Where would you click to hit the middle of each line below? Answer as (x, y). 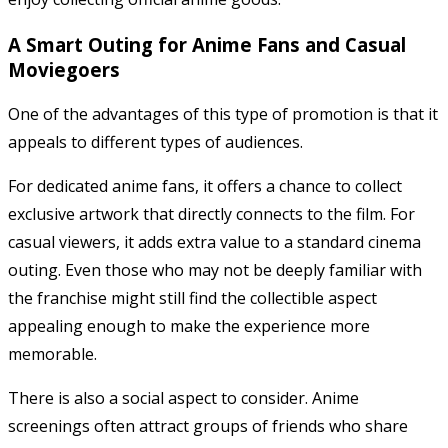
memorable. (52, 354)
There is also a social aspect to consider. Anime (183, 398)
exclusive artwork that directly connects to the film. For (211, 214)
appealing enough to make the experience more (189, 326)
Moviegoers (64, 69)
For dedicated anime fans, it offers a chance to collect (205, 186)
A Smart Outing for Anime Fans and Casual (207, 44)
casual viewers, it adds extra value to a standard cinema (214, 242)
